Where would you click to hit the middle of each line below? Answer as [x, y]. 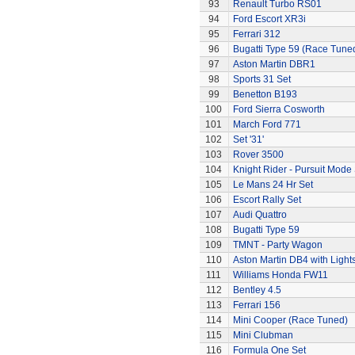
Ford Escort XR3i [269, 19]
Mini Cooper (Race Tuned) [290, 320]
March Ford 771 [267, 124]
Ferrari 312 [256, 34]
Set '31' [248, 139]
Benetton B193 [265, 94]
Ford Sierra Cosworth [279, 109]
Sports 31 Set [261, 79]
